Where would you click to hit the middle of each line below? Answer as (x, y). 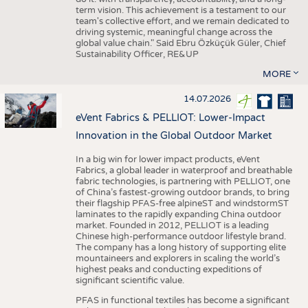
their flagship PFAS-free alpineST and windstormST (182, 203)
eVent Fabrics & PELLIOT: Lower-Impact (170, 118)
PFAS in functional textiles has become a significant (182, 300)
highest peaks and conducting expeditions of (168, 269)
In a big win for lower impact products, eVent (167, 159)
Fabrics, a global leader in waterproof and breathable (184, 170)
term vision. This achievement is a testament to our (180, 11)
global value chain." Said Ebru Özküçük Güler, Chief (180, 44)
